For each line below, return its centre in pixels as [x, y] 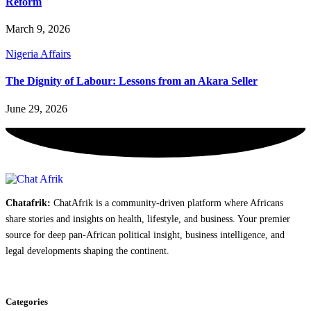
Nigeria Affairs [38, 54]
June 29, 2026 [36, 108]
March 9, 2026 [38, 29]
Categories [27, 302]
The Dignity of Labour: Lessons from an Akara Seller [132, 81]
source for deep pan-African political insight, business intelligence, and [145, 235]
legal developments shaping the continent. [87, 251]
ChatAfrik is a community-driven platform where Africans [167, 203]
